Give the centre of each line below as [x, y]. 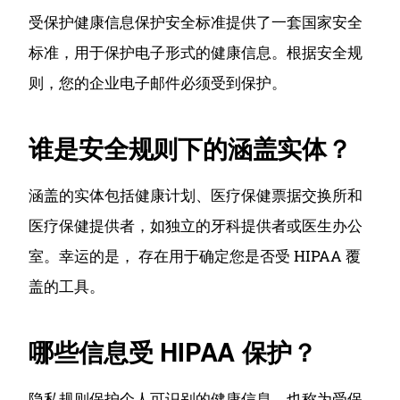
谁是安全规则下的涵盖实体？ [190, 148]
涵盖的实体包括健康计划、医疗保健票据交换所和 [196, 195]
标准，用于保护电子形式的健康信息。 [158, 52]
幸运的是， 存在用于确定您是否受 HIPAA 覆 [210, 256]
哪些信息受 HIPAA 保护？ [173, 351]
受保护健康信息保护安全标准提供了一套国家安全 [196, 22]
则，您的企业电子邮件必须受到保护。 [158, 83]
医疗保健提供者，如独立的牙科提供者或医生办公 [196, 225]
